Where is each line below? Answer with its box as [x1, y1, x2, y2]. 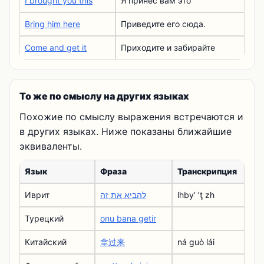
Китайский [25, 237, 67, 247]
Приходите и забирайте [121, 42, 215, 52]
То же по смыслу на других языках [19, 90, 189, 102]
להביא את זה [100, 190, 146, 200]
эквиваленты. [19, 140, 82, 152]
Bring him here [25, 19, 80, 29]
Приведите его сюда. [121, 19, 206, 29]
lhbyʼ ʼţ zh [177, 190, 214, 200]
